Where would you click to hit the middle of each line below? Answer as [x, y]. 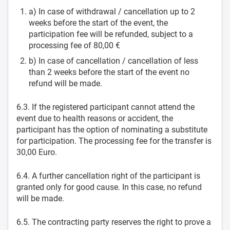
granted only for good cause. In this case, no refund [109, 187]
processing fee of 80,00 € [74, 45]
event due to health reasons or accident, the [95, 118]
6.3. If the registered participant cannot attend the [106, 107]
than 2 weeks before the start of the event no [109, 72]
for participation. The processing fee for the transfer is [114, 141]
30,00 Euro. [37, 152]
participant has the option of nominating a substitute [112, 130]
